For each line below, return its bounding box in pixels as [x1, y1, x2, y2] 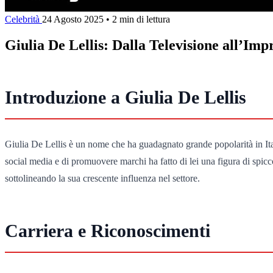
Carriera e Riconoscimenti [5, 221, 210, 241]
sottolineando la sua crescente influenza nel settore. [5, 172, 200, 183]
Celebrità [5, 13, 42, 24]
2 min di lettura [112, 13, 170, 24]
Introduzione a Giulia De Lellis [5, 87, 246, 108]
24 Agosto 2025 [42, 13, 104, 24]
